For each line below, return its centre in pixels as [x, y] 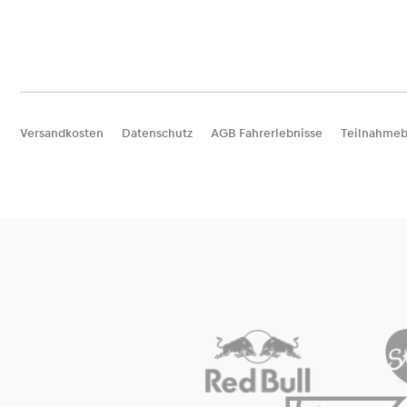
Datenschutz [157, 133]
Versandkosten [62, 133]
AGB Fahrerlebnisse [267, 133]
